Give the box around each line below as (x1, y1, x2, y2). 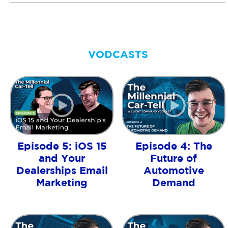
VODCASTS (88, 48, 148, 60)
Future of (150, 152, 197, 164)
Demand (152, 176, 195, 188)
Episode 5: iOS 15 (17, 139, 107, 152)
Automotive (143, 164, 204, 176)
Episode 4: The (135, 139, 212, 152)
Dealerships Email (16, 164, 108, 176)
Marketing (36, 176, 88, 188)
